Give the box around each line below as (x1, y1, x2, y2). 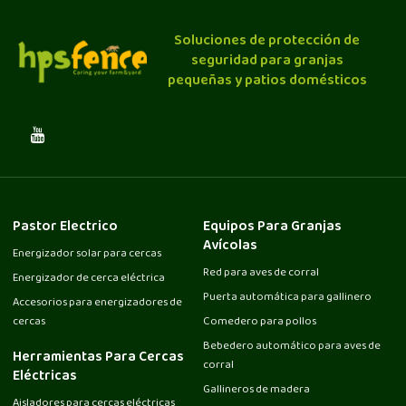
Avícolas (203, 234, 257, 259)
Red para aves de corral (203, 264, 319, 284)
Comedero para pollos (203, 313, 316, 333)
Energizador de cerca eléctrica (13, 269, 166, 289)
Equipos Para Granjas (203, 215, 342, 240)
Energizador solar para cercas (13, 245, 162, 265)
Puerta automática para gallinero (203, 288, 372, 308)
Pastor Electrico (13, 215, 119, 240)
